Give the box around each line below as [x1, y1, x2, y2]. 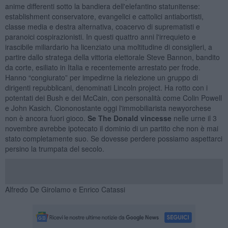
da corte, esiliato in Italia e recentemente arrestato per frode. [5, 62, 201, 72]
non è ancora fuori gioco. [5, 112, 88, 123]
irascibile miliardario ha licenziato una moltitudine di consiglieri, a [5, 41, 212, 52]
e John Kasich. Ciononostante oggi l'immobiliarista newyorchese [5, 102, 211, 113]
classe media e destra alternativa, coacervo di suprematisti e [5, 21, 200, 32]
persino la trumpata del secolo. [5, 143, 104, 154]
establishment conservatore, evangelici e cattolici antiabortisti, [5, 11, 204, 21]
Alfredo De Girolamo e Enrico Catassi [5, 184, 125, 194]
